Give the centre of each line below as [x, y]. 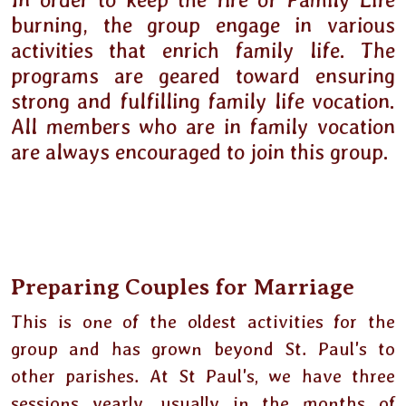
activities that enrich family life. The [203, 51]
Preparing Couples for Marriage [183, 287]
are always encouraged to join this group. [200, 152]
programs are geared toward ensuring [203, 76]
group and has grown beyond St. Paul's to [203, 349]
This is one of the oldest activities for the [203, 322]
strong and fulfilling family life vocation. [203, 101]
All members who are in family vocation [203, 127]
